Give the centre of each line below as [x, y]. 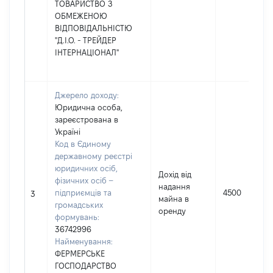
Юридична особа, [89, 107]
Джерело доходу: [87, 95]
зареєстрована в [87, 119]
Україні [68, 132]
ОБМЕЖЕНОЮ [81, 16]
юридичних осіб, [86, 168]
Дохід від [175, 174]
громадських [79, 205]
